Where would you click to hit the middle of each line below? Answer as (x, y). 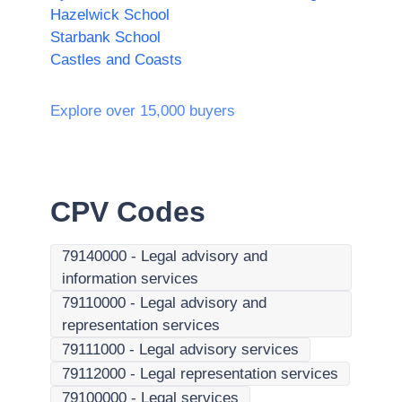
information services (130, 279)
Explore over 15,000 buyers (143, 111)
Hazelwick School (110, 15)
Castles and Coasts (116, 60)
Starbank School (105, 37)
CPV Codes (128, 212)
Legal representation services (239, 374)
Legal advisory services (219, 350)
